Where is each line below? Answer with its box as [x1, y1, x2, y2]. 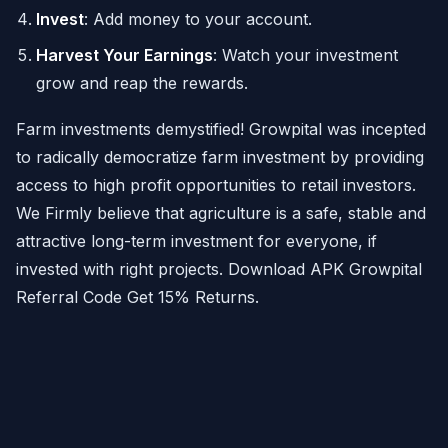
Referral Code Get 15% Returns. [16, 287, 259, 308]
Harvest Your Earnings [36, 45, 213, 66]
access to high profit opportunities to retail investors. [16, 175, 416, 196]
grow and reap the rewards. [36, 73, 248, 94]
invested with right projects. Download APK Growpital [16, 259, 422, 280]
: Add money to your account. [84, 9, 312, 30]
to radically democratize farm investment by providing [16, 147, 424, 168]
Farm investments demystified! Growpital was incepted [16, 119, 426, 140]
